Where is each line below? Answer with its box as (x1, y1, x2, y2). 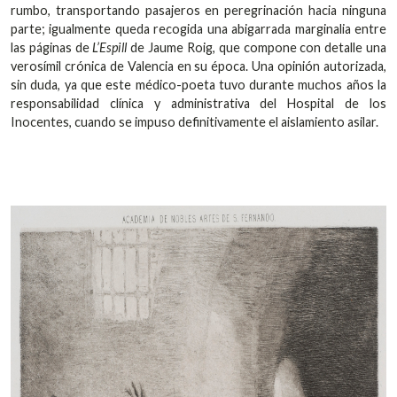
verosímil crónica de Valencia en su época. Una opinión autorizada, (11, 58, 386, 74)
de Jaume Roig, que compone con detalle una (127, 40, 387, 56)
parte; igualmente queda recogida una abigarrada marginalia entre (11, 21, 386, 37)
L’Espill (92, 40, 128, 56)
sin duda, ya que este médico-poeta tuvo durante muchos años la (11, 77, 386, 93)
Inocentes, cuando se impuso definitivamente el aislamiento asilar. (11, 114, 378, 130)
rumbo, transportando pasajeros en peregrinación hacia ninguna (11, 3, 386, 19)
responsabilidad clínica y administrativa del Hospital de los (11, 96, 386, 112)
